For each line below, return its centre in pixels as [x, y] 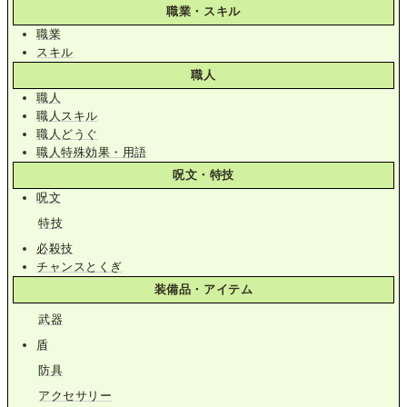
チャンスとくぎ [79, 266]
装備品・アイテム [203, 289]
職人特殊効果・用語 [92, 152]
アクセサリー [75, 395]
